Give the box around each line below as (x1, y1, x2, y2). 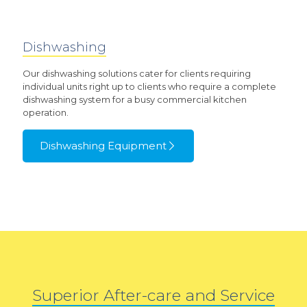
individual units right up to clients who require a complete (23, 81, 276, 93)
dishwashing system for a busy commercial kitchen (23, 94, 247, 106)
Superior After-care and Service (32, 286, 275, 306)
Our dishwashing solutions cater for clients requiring (23, 68, 251, 79)
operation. (23, 107, 69, 119)
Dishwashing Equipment (40, 139, 167, 153)
